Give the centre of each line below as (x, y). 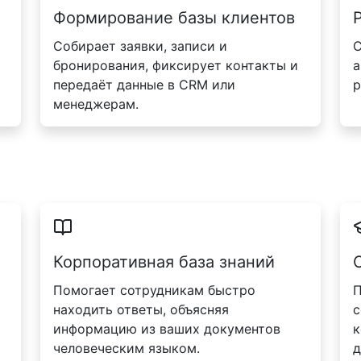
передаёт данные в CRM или (144, 85)
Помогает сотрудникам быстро (154, 290)
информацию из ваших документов (167, 328)
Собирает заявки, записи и (140, 46)
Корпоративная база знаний (164, 261)
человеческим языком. (127, 348)
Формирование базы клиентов (174, 18)
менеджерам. (96, 104)
